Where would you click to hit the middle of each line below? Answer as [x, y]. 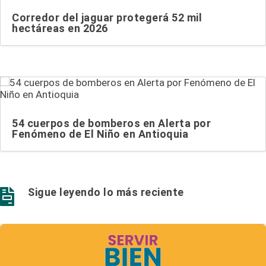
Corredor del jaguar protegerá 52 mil [107, 18]
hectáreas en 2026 [60, 28]
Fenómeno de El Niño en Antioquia [100, 134]
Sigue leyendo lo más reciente [106, 192]
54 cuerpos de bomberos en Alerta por [111, 123]
